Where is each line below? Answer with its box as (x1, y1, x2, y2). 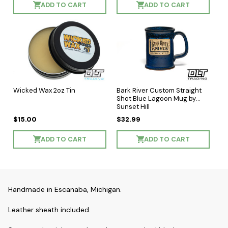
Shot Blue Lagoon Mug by (117, 94, 196, 103)
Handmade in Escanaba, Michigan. (8, 184, 122, 194)
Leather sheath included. (8, 205, 91, 214)
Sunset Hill (117, 102, 150, 111)
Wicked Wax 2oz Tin (13, 85, 75, 95)
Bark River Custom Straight (117, 85, 202, 95)
